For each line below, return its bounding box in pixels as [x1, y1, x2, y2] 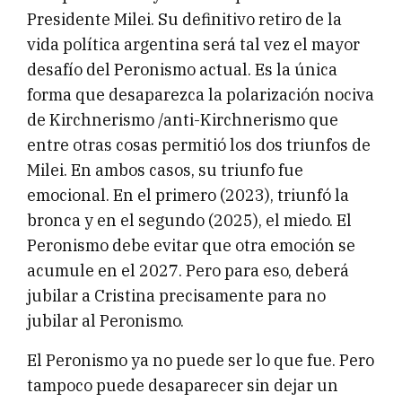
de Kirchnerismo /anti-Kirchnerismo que [27, 109, 338, 131]
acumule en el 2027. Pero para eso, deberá [27, 260, 349, 282]
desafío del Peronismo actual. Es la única [27, 59, 337, 81]
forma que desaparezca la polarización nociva [27, 84, 374, 106]
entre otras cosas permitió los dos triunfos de [27, 135, 371, 156]
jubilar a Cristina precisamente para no [27, 285, 326, 307]
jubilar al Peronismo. [27, 310, 184, 332]
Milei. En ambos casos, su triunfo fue [27, 160, 303, 181]
